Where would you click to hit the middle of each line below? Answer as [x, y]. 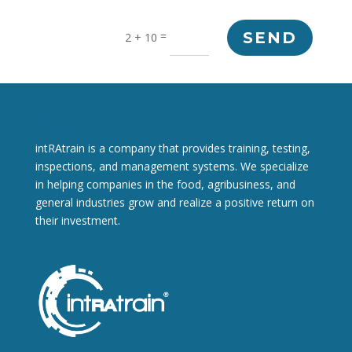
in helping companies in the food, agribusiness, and [165, 184]
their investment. [77, 220]
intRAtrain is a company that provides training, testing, [172, 148]
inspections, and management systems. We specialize [172, 166]
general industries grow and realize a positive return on [174, 202]
